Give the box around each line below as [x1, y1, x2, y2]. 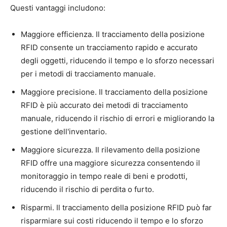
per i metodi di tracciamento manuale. [21, 68, 156, 79]
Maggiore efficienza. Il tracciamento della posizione [21, 29, 205, 39]
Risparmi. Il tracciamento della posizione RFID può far [21, 202, 212, 212]
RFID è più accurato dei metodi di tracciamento [21, 100, 188, 110]
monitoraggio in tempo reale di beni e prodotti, [21, 171, 187, 181]
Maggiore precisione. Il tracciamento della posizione [21, 87, 208, 97]
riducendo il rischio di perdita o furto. [21, 184, 154, 194]
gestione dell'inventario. [21, 126, 107, 136]
